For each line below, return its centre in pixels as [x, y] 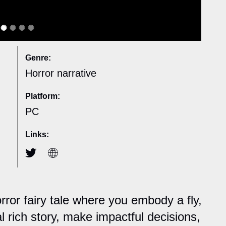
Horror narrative [61, 73]
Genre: [38, 58]
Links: [37, 135]
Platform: [43, 96]
